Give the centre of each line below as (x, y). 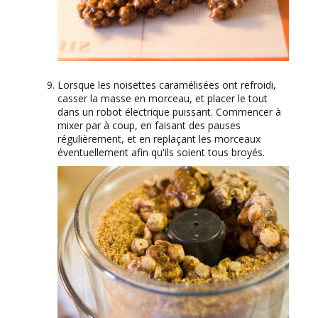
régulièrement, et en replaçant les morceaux (159, 138)
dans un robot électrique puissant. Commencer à (169, 111)
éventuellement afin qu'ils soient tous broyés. (161, 152)
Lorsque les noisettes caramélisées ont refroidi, (167, 84)
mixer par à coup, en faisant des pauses (149, 125)
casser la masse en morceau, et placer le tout (163, 98)
